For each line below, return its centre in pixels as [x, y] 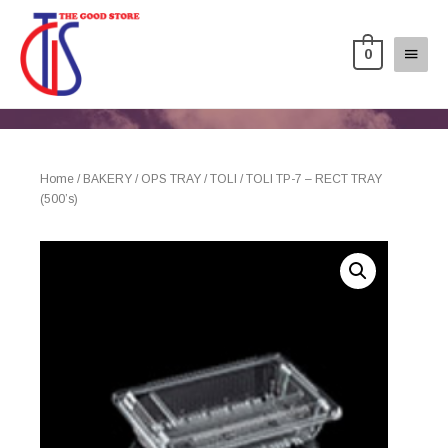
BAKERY [107, 178]
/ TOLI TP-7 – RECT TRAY [309, 178]
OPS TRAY [171, 178]
